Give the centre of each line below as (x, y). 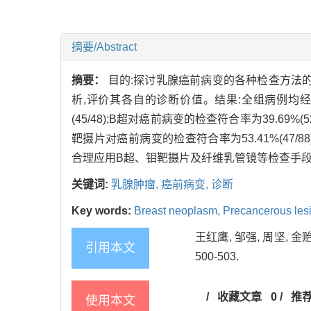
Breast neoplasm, (178, 210)
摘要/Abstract (104, 47)
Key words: (103, 210)
